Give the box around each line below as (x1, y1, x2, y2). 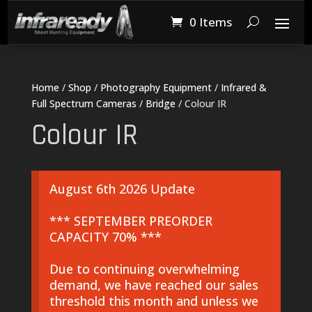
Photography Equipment (100, 80, 212, 94)
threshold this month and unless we (49, 292, 258, 310)
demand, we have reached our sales (49, 276, 258, 294)
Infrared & (220, 80, 267, 94)
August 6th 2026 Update (49, 180, 195, 198)
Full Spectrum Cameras (31, 96, 136, 110)
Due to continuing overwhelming (49, 260, 240, 278)
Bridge (145, 96, 175, 110)
